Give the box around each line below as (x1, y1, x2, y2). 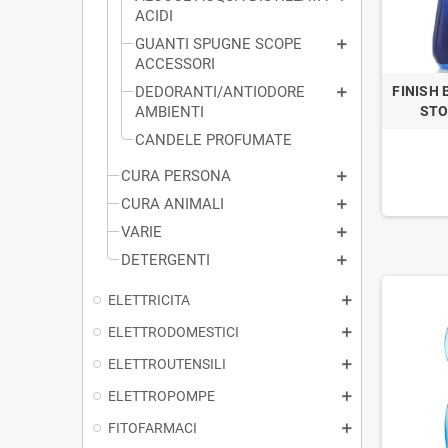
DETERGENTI (121, 250, 210, 269)
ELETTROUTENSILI (108, 355, 226, 372)
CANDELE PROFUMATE (135, 130, 292, 149)
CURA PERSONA (121, 166, 231, 185)
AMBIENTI (135, 102, 204, 121)
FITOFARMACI (108, 419, 197, 436)
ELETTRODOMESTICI (108, 323, 239, 340)
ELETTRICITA (108, 291, 190, 308)
